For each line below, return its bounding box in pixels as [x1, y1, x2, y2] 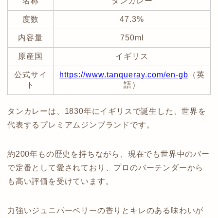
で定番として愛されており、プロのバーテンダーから [7, 163, 204, 172]
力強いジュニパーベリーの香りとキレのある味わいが [7, 206, 204, 215]
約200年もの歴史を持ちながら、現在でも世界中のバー [7, 149, 210, 158]
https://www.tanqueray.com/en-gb [59, 70, 188, 79]
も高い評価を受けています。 [7, 177, 114, 185]
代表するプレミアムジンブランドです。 [7, 120, 155, 129]
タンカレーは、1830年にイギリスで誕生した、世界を [7, 107, 206, 115]
